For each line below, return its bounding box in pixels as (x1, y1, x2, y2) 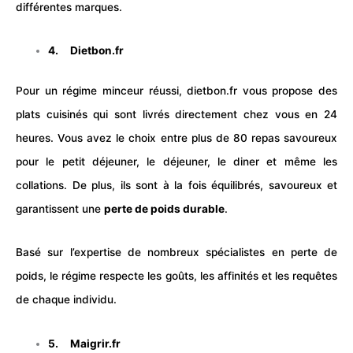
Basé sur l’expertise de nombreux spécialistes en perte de (16, 246, 337, 259)
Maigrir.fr (70, 336, 121, 350)
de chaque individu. (16, 293, 117, 307)
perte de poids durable (104, 202, 225, 215)
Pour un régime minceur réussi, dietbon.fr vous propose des (16, 84, 337, 97)
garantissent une (16, 202, 104, 215)
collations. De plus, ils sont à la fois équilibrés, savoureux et (16, 178, 337, 191)
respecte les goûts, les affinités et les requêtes (96, 269, 338, 283)
